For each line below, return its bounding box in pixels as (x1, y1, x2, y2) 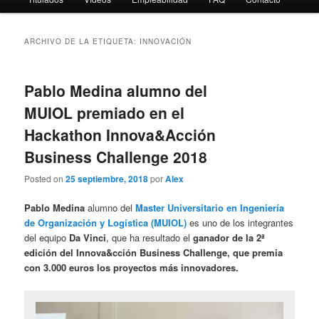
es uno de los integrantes (187, 216, 294, 230)
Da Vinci (69, 231, 107, 245)
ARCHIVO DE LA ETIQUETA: (24, 36, 140, 46)
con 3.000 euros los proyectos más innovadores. (24, 261, 242, 275)
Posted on (24, 172, 66, 185)
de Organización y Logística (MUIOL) (24, 216, 187, 230)
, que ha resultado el (106, 231, 194, 245)
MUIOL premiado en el (24, 101, 185, 123)
